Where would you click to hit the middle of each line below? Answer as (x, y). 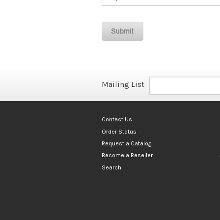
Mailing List (123, 84)
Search (111, 167)
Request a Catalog (126, 143)
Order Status (119, 131)
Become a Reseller (127, 155)
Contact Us (117, 120)
